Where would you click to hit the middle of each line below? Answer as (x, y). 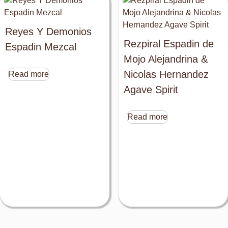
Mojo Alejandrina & (165, 59)
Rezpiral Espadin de (168, 44)
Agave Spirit (151, 90)
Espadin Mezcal (41, 47)
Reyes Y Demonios (48, 32)
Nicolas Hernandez (166, 75)
